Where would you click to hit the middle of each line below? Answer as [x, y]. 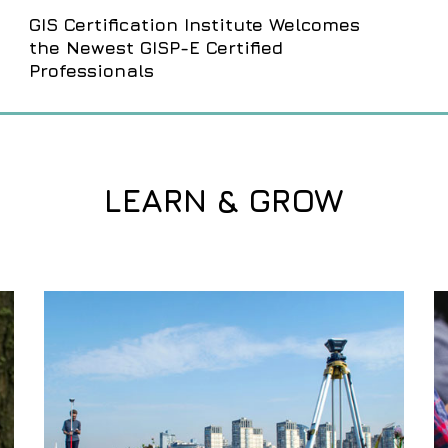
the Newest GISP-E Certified [156, 47]
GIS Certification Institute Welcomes [194, 24]
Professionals [91, 70]
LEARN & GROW [224, 199]
